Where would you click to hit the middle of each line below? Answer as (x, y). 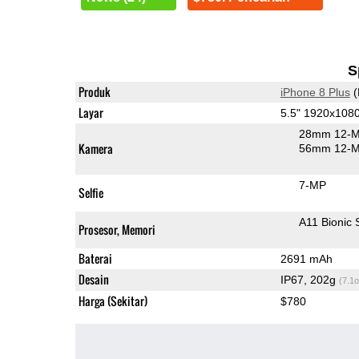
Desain (93, 279)
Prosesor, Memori (117, 229)
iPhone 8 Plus (315, 92)
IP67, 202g (309, 279)
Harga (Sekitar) (113, 301)
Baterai (95, 258)
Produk (94, 91)
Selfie (91, 192)
